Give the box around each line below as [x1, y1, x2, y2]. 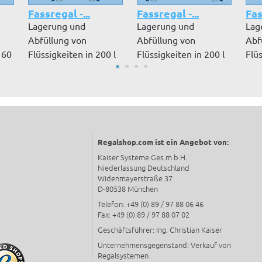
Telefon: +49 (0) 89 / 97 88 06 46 [98, 198, 204, 210]
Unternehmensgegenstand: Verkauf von [98, 239, 231, 251]
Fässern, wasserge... [28, 62, 111, 74]
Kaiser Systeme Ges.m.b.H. [98, 151, 187, 163]
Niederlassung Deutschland [98, 162, 189, 174]
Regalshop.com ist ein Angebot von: [98, 137, 229, 147]
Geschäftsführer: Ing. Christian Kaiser [98, 224, 222, 236]
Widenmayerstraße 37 [98, 173, 173, 184]
